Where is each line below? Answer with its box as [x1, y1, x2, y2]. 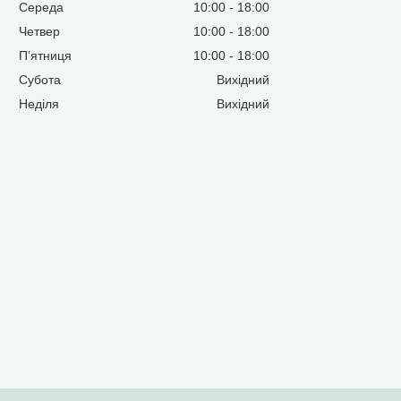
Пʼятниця [19, 48, 73, 64]
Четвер [19, 24, 61, 39]
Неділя [19, 97, 60, 112]
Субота [19, 73, 62, 88]
